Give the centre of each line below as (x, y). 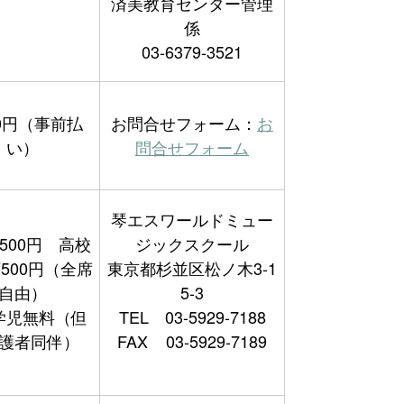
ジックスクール (192, 243)
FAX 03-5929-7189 (192, 341)
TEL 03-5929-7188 (192, 317)
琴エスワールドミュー (192, 219)
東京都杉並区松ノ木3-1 (192, 268)
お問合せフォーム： (184, 123)
